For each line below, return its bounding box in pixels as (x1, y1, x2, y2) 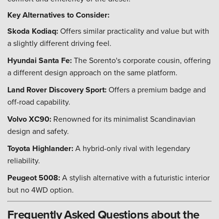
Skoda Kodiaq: (7, 25, 58, 37)
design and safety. (7, 126, 69, 136)
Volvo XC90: (7, 113, 51, 125)
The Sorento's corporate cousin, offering (72, 55, 211, 66)
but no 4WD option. (7, 184, 74, 195)
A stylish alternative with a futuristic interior (60, 172, 210, 183)
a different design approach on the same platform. (7, 67, 177, 78)
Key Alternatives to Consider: (7, 9, 109, 21)
